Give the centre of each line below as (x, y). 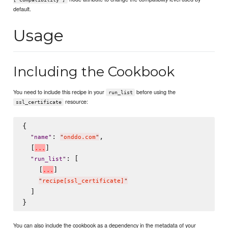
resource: (76, 102)
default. (22, 8)
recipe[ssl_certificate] (83, 181)
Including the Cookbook (94, 71)
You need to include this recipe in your (60, 92)
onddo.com (79, 137)
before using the (155, 92)
